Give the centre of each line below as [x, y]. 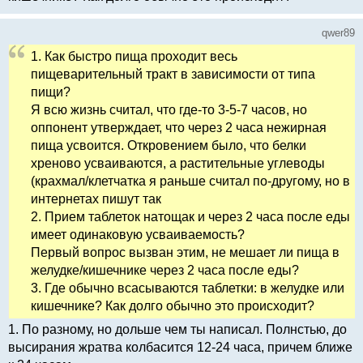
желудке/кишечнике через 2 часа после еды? [165, 271]
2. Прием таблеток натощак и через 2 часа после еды [190, 217]
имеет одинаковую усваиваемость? [138, 235]
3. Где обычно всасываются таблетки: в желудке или [188, 288]
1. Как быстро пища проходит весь [134, 57]
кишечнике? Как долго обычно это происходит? [173, 306]
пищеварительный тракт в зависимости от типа [173, 75]
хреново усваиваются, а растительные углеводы [178, 164]
